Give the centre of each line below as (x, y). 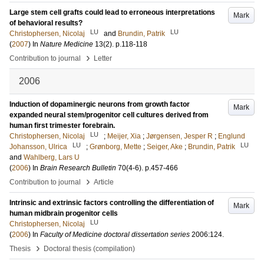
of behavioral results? (46, 23)
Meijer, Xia (124, 136)
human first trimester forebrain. (62, 126)
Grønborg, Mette (115, 147)
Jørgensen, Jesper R (179, 136)
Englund (232, 136)
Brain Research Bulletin (78, 168)
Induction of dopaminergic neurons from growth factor (100, 104)
